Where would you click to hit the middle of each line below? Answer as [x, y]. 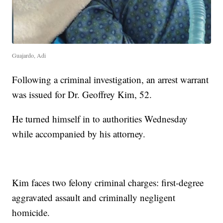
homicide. [31, 213]
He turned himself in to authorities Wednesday [100, 119]
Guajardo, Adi [29, 56]
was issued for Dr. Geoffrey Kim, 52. [82, 95]
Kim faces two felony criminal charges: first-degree [108, 183]
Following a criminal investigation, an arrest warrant [111, 80]
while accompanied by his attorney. [79, 134]
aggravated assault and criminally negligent [94, 198]
